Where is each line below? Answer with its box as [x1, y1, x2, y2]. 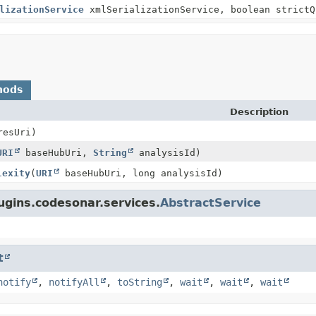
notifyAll [49, 276, 99, 288]
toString [117, 276, 162, 288]
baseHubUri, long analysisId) [59, 167, 223, 178]
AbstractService [160, 195, 261, 209]
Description [230, 106, 288, 117]
